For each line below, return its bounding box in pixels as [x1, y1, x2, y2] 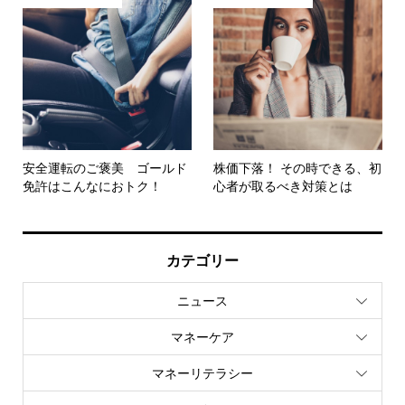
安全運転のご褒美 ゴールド [22, 158, 187, 176]
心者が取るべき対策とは [213, 176, 353, 194]
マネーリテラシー [152, 363, 253, 381]
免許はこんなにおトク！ [22, 176, 162, 194]
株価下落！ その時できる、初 [213, 158, 382, 176]
